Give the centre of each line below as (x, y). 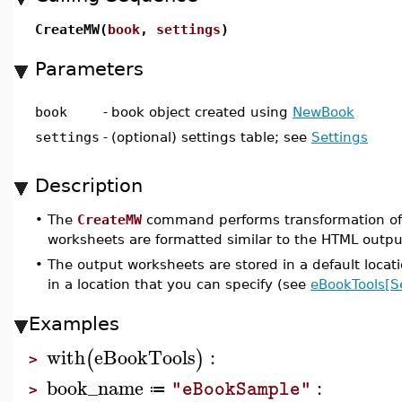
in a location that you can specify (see (179, 284)
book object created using (202, 112)
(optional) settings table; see (211, 137)
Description (89, 185)
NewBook (323, 112)
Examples (74, 323)
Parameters (89, 69)
